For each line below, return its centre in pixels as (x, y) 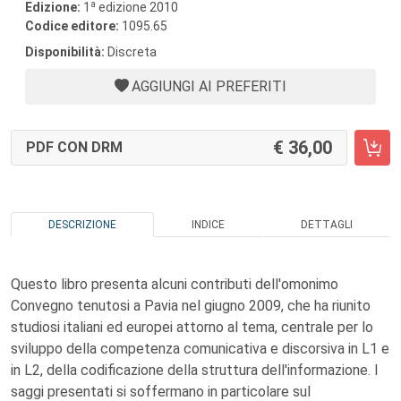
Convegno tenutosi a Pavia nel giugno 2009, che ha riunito (191, 306)
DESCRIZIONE (83, 225)
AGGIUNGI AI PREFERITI (209, 86)
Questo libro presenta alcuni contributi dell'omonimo (175, 284)
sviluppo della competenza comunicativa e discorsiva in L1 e (200, 349)
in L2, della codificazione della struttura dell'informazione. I (195, 370)
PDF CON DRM (74, 147)
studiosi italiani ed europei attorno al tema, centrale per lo (192, 327)
